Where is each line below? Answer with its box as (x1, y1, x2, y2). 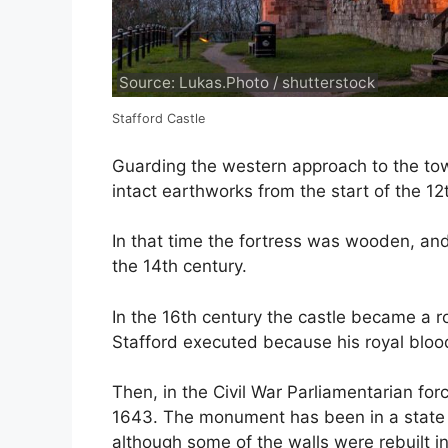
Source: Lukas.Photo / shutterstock (119, 73, 376, 93)
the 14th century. (112, 256, 247, 277)
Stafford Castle (112, 111, 205, 127)
